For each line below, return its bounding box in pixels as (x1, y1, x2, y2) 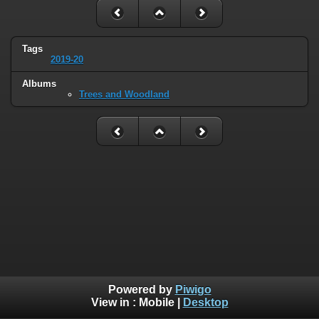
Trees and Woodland (79, 89, 169, 100)
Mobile (138, 296, 174, 309)
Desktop (182, 296, 229, 309)
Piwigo (174, 283, 211, 296)
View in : (90, 296, 139, 309)
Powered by (108, 283, 175, 296)
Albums (22, 78, 56, 90)
